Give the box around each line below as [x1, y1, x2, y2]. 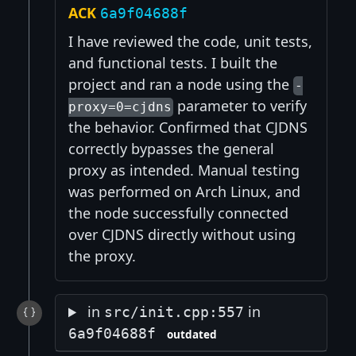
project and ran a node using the [68, 75, 293, 95]
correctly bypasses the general [68, 139, 274, 159]
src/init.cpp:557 [104, 304, 245, 321]
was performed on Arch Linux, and [68, 182, 300, 202]
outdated [166, 327, 217, 342]
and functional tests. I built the [68, 53, 277, 73]
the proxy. [68, 246, 136, 266]
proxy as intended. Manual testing [68, 161, 300, 180]
